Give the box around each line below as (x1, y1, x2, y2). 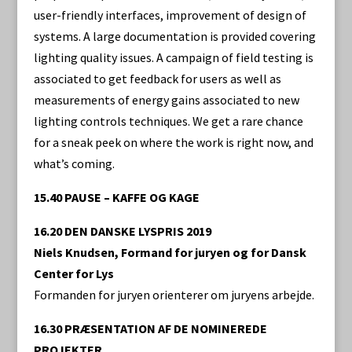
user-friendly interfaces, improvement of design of (33, 7, 306, 23)
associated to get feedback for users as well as (33, 71, 281, 86)
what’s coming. (33, 156, 115, 171)
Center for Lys (33, 266, 114, 281)
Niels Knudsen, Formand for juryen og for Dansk (33, 244, 306, 260)
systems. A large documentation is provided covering (33, 28, 316, 44)
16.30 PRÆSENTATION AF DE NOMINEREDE (33, 321, 267, 336)
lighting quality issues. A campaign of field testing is (33, 49, 313, 65)
